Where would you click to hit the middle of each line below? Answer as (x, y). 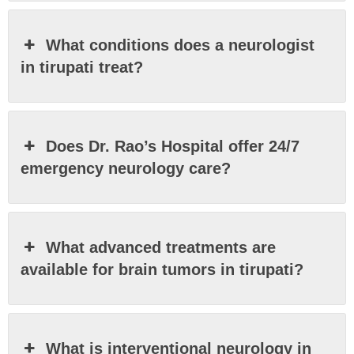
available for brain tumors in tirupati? (162, 269)
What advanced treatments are (161, 247)
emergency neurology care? (126, 168)
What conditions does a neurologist (181, 45)
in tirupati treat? (82, 67)
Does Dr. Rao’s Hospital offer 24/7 (173, 146)
